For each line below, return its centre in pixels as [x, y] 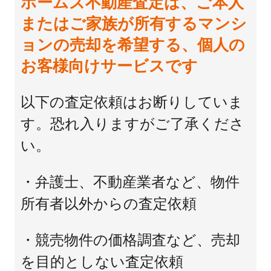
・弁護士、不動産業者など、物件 [130, 182]
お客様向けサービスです [109, 67]
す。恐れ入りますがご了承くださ [132, 124]
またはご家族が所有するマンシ [134, 24]
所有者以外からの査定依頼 [109, 204]
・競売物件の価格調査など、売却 [130, 240]
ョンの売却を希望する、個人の [133, 45]
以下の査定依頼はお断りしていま [132, 103]
